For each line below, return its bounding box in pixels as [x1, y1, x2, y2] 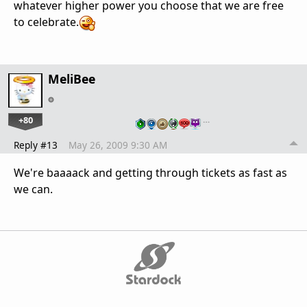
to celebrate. [14, 14, 79, 30]
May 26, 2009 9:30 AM [69, 138, 167, 152]
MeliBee [48, 71, 95, 88]
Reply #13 [14, 138, 58, 152]
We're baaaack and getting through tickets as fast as [14, 165, 287, 181]
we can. [14, 182, 53, 197]
